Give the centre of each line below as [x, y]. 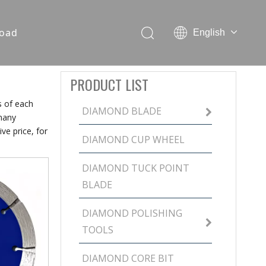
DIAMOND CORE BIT [128, 258]
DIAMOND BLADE [122, 111]
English [209, 32]
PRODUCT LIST [109, 84]
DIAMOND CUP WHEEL [133, 140]
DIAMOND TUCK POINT [136, 168]
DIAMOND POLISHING [132, 213]
